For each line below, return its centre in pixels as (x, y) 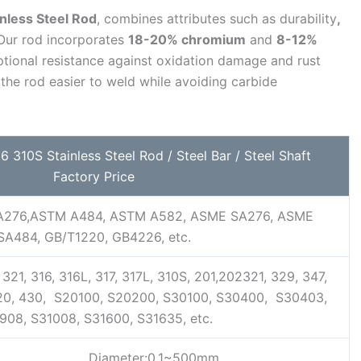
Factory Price (94, 177)
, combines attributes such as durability (217, 19)
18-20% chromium (187, 40)
